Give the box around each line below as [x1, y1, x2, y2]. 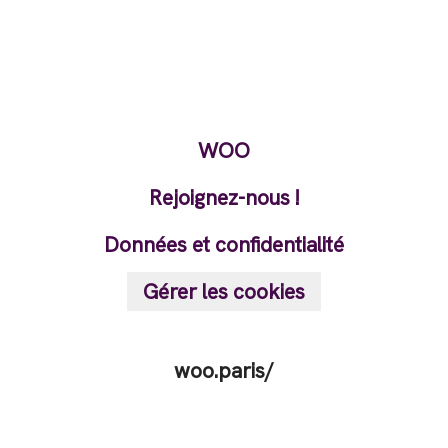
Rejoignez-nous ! [149, 184, 299, 211]
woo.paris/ [174, 357, 274, 384]
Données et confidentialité [104, 231, 344, 258]
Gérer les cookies [143, 278, 305, 305]
